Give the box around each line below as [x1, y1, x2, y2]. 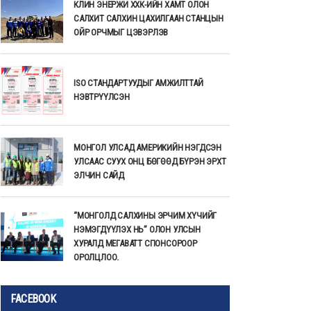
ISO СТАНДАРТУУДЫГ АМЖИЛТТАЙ [74, 78, 203, 89]
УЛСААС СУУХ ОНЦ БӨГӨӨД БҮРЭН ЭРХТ [74, 156, 226, 167]
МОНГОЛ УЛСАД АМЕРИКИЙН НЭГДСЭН [74, 142, 221, 153]
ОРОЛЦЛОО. [74, 252, 119, 263]
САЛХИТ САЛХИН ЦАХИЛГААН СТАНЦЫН [74, 13, 224, 24]
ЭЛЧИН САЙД [74, 170, 124, 181]
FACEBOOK [10, 292, 56, 306]
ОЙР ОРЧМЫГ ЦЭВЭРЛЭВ [74, 27, 169, 38]
